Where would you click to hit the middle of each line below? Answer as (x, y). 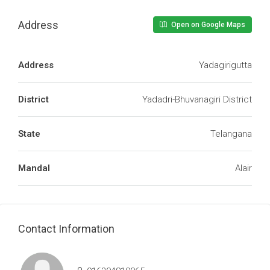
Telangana (231, 134)
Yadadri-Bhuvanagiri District (197, 99)
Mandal (34, 168)
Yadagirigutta (225, 65)
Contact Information (66, 229)
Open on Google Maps (207, 25)
